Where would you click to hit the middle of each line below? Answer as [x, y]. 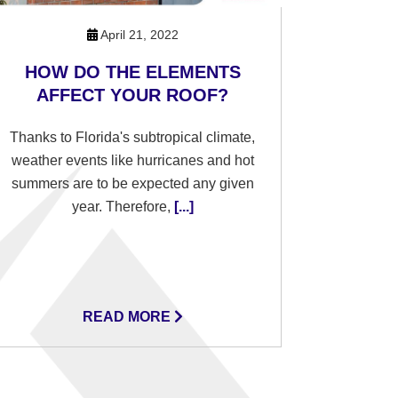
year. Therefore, [121, 207]
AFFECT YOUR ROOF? [133, 95]
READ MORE [128, 317]
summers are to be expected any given [132, 183]
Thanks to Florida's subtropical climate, [133, 137]
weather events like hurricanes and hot [132, 160]
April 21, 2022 [138, 35]
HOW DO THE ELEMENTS [132, 72]
